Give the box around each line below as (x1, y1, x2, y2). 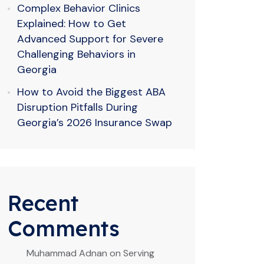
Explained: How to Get (17, 16, 126, 31)
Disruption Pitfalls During (17, 100, 138, 114)
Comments (8, 215, 120, 242)
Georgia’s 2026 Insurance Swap (17, 115, 172, 130)
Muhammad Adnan (27, 247, 107, 259)
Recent (8, 190, 78, 216)
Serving (123, 247, 154, 259)
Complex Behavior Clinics (17, 1, 140, 15)
